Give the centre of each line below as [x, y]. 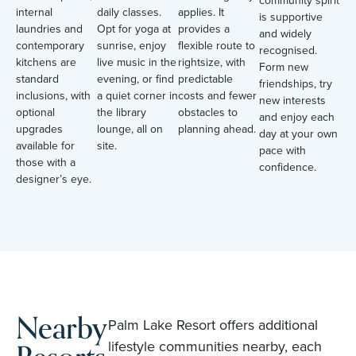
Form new [284, 67]
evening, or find [135, 79]
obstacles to [208, 112]
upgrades [39, 129]
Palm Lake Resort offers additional [213, 325]
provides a [204, 29]
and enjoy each [297, 117]
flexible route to [217, 45]
